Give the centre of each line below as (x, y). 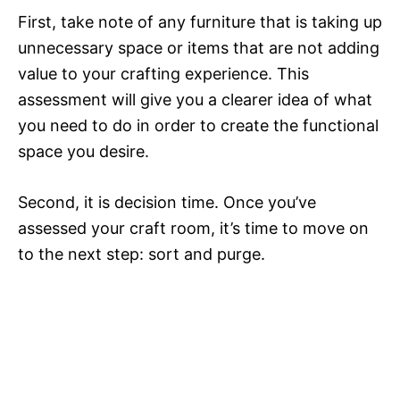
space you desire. (83, 152)
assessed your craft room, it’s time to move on (193, 229)
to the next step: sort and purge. (142, 254)
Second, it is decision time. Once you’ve (167, 203)
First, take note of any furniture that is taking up (200, 22)
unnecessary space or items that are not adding (199, 48)
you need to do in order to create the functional (198, 126)
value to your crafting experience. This (163, 74)
